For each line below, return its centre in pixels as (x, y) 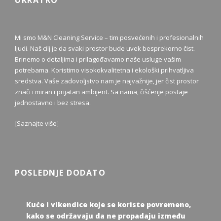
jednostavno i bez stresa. (53, 102)
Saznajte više (37, 123)
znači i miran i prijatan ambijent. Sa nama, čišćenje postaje (101, 92)
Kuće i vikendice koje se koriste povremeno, (109, 204)
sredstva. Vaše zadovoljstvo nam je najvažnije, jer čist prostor (107, 81)
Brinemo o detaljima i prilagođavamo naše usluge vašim (98, 59)
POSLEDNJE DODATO (60, 172)
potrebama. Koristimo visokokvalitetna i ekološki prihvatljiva (104, 70)
